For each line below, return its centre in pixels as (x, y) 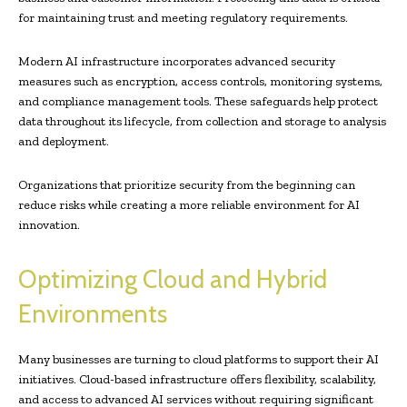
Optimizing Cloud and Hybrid (173, 280)
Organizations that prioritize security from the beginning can (187, 185)
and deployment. (64, 142)
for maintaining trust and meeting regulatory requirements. (183, 18)
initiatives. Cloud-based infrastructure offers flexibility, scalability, (197, 380)
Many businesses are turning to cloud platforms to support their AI (199, 360)
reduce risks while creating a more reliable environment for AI (189, 205)
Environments (93, 314)
